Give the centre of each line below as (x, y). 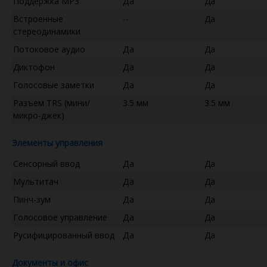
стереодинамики (47, 31)
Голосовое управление (60, 217)
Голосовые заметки (54, 85)
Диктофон (34, 67)
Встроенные (38, 18)
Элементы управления (57, 142)
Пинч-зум (32, 199)
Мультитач (36, 181)
